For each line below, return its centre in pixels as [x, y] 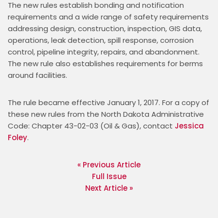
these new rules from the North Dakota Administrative [106, 114]
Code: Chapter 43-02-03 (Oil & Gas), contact [91, 126]
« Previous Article [109, 164]
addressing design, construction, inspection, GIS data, [105, 28]
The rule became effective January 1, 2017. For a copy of [109, 102]
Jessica [189, 126]
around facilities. [37, 75]
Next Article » [109, 188]
